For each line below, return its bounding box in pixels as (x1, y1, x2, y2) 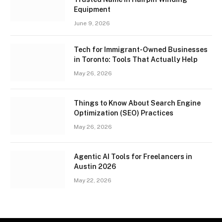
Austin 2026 (74, 163, 116, 171)
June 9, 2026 (74, 20, 110, 27)
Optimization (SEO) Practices (74, 109, 173, 117)
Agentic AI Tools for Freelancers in (74, 153, 192, 161)
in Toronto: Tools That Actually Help (74, 55, 198, 64)
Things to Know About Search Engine (74, 99, 201, 108)
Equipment (74, 5, 111, 14)
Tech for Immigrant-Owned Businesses (74, 46, 208, 54)
